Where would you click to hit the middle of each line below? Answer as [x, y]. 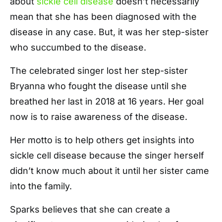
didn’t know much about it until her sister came [110, 171]
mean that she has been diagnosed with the [103, 17]
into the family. [41, 186]
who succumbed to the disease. [78, 47]
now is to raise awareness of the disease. [99, 117]
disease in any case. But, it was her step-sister [109, 32]
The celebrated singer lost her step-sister [99, 71]
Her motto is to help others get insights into [102, 140]
